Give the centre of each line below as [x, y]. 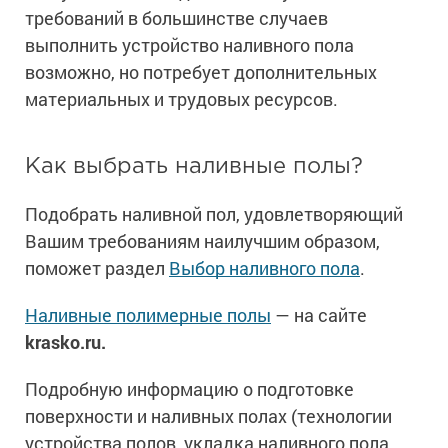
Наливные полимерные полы [148, 315]
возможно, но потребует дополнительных [201, 72]
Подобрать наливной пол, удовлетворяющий [214, 214]
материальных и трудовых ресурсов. [181, 99]
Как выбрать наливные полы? [194, 167]
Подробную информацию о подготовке [189, 389]
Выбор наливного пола [264, 268]
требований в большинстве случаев [176, 18]
